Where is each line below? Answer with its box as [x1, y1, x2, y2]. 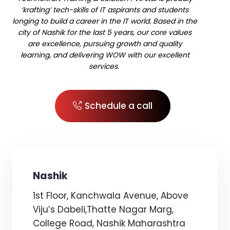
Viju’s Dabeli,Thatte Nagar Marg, [33, 203, 174, 216]
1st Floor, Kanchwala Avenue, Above [33, 189, 188, 202]
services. [88, 61, 121, 71]
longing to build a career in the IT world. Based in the [12, 16, 197, 26]
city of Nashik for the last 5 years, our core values [18, 27, 191, 37]
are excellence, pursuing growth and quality [27, 39, 182, 49]
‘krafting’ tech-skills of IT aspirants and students [21, 5, 188, 15]
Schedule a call [84, 100, 152, 112]
